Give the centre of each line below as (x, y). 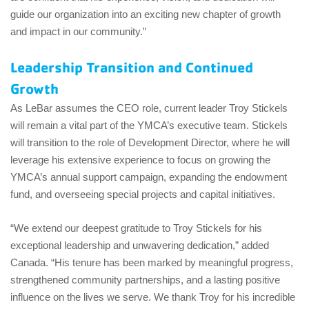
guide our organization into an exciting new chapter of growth (146, 14)
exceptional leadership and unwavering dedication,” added (140, 245)
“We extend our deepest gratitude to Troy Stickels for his (136, 228)
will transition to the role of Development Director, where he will (150, 142)
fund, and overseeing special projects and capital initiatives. (143, 194)
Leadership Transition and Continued (132, 67)
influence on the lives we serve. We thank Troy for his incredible (153, 297)
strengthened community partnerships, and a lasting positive (145, 280)
